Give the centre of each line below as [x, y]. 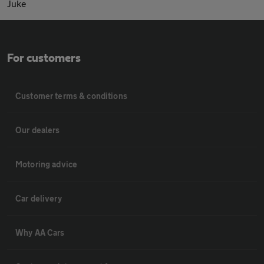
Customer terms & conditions [71, 96]
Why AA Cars [40, 233]
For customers [44, 59]
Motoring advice [47, 164]
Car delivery [39, 199]
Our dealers [38, 130]
